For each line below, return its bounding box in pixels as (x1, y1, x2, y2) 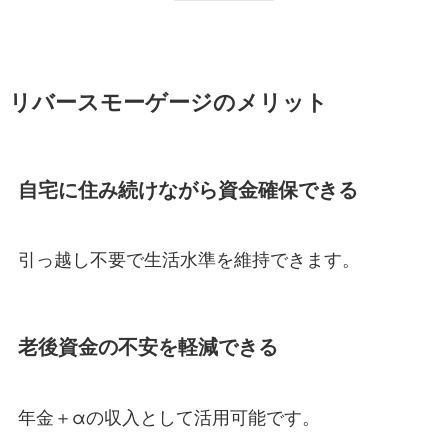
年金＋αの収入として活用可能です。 (17, 402, 320, 429)
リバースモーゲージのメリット (8, 85, 328, 117)
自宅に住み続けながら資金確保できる (17, 174, 358, 203)
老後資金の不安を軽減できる (17, 332, 278, 361)
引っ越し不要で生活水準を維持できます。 (17, 245, 360, 272)
